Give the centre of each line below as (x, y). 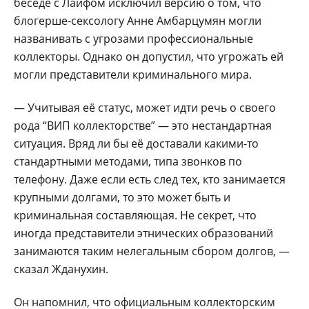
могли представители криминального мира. (133, 74)
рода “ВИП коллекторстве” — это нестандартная (143, 125)
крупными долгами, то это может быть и (122, 197)
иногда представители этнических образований (143, 233)
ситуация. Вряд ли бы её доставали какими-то (136, 143)
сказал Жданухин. (61, 269)
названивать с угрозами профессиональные (133, 38)
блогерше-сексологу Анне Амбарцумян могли (138, 20)
